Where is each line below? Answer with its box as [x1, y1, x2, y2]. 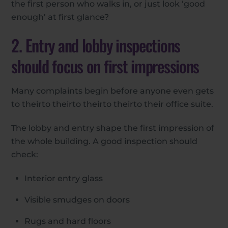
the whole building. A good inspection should [11, 136, 198, 146]
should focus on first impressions [11, 54, 199, 78]
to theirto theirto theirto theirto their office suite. [11, 99, 214, 109]
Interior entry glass [24, 173, 103, 183]
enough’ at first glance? [11, 12, 109, 22]
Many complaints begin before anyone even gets [11, 86, 214, 96]
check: [11, 149, 39, 159]
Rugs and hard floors [24, 216, 111, 226]
